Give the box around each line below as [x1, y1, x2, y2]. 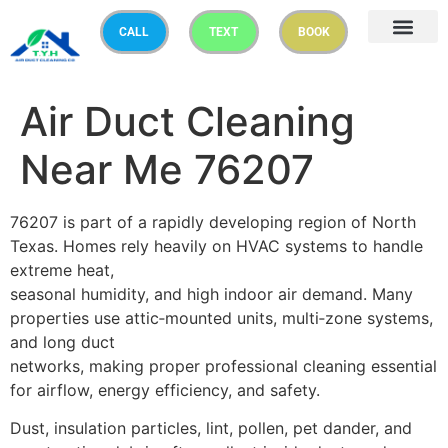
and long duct [10, 331, 115, 352]
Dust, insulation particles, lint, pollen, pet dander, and [10, 417, 412, 438]
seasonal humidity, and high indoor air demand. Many [10, 283, 413, 304]
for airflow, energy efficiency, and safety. [10, 379, 320, 400]
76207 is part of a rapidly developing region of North [10, 211, 416, 232]
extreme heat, [10, 259, 114, 280]
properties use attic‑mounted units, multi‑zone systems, [10, 307, 433, 328]
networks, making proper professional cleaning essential [10, 355, 437, 376]
